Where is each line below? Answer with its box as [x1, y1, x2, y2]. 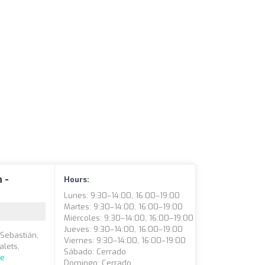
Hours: [64, 174, 90, 185]
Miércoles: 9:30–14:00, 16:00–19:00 [64, 213, 194, 223]
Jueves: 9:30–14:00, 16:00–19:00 [64, 224, 183, 234]
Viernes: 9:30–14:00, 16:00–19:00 [64, 235, 186, 245]
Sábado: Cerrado [64, 247, 127, 257]
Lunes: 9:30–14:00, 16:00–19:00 [64, 190, 180, 201]
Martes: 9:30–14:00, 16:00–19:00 [64, 202, 183, 212]
